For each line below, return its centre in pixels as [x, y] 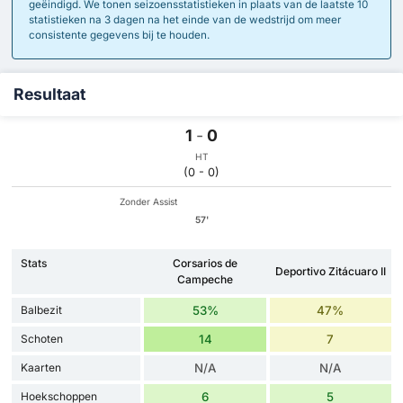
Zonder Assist [148, 201]
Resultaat [49, 94]
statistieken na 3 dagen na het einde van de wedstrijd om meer [184, 19]
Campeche [206, 280]
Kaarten [41, 368]
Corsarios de [206, 264]
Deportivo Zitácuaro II [330, 272]
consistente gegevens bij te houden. [119, 35]
